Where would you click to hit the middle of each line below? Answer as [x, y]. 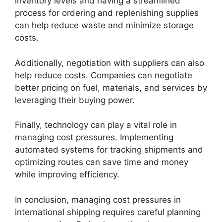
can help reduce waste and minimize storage [104, 25]
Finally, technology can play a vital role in [96, 125]
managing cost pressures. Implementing [94, 137]
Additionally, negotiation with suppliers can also [110, 63]
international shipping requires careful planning [108, 212]
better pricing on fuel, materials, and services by [111, 87]
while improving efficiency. [67, 174]
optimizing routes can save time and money [102, 162]
